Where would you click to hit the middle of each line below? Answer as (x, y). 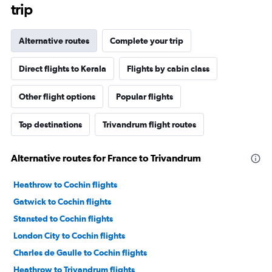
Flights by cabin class (168, 69)
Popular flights (144, 97)
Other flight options (57, 97)
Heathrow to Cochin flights (65, 185)
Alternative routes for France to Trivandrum (106, 158)
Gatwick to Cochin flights (62, 202)
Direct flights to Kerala (63, 69)
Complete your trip (147, 41)
